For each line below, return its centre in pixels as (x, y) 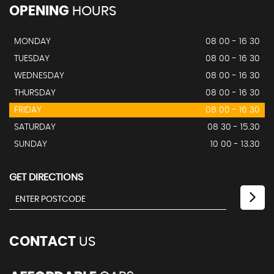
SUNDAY (31, 144)
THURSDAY (35, 93)
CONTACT (43, 242)
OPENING (39, 11)
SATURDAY (35, 127)
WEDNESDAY (39, 76)
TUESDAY (32, 59)
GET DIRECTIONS (46, 177)
